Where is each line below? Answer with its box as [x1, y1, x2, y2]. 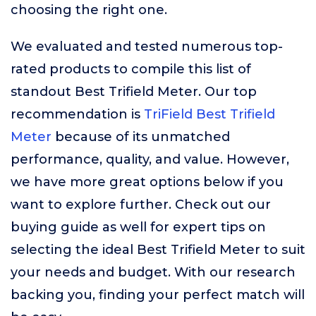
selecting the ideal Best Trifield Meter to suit [11, 242, 305, 257]
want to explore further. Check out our [11, 197, 271, 212]
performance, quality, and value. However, [11, 152, 289, 167]
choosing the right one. [11, 2, 167, 18]
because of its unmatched [51, 129, 230, 145]
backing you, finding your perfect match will [11, 287, 305, 303]
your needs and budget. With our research [11, 265, 296, 280]
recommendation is [11, 107, 144, 122]
